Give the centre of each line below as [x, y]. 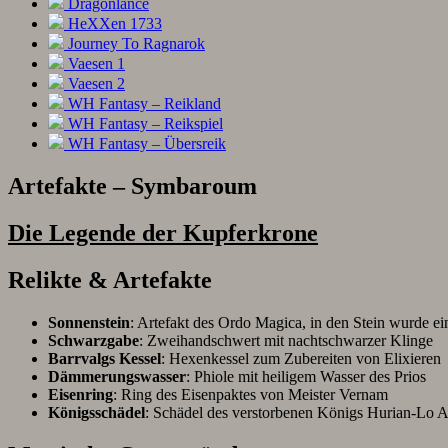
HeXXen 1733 [113, 24]
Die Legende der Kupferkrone [163, 233]
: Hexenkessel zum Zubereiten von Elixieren [301, 359]
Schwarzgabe [93, 341]
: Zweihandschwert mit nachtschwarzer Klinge [286, 341]
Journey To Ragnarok [134, 44]
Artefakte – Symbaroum [132, 186]
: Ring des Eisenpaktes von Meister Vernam [250, 395]
